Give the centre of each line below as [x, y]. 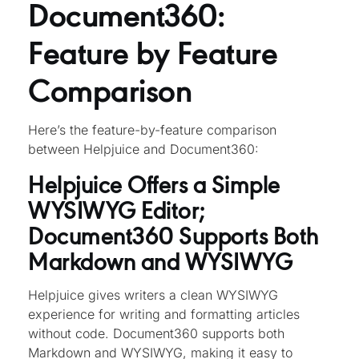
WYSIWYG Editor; [117, 209]
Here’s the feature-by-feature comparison [152, 129]
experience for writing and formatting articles [164, 315]
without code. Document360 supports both [156, 334]
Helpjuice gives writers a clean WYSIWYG [153, 295]
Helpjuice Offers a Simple [154, 183]
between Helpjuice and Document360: [143, 149]
